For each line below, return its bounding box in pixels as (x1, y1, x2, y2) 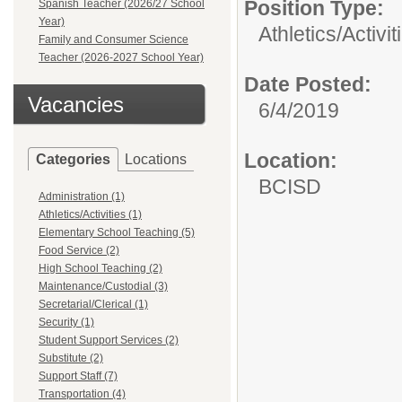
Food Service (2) (39, 244, 119, 257)
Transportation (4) (39, 388, 126, 400)
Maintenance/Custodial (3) (39, 280, 168, 293)
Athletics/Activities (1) (39, 208, 142, 221)
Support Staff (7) (39, 370, 118, 382)
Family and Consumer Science (39, 33, 188, 46)
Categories (36, 152, 110, 167)
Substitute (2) (39, 352, 103, 364)
